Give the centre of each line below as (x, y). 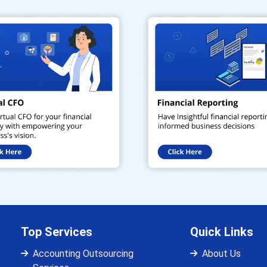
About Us (221, 254)
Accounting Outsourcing (83, 254)
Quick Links (221, 232)
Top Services (57, 232)
